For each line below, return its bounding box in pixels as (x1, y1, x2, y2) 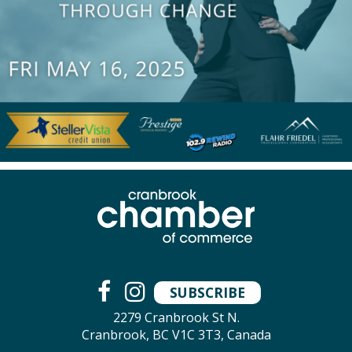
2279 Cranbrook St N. (112, 308, 240, 326)
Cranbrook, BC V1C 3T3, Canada (81, 325, 271, 343)
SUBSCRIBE (169, 282, 245, 302)
